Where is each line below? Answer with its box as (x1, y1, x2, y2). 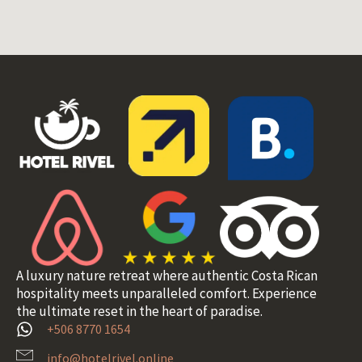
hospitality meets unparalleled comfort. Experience (16, 284, 317, 303)
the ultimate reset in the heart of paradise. (16, 302, 263, 321)
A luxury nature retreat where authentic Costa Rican (16, 267, 318, 285)
